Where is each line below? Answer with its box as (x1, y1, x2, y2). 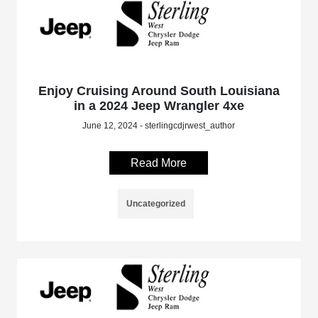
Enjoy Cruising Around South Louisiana (38, 83, 280, 98)
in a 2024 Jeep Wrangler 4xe (73, 98, 244, 113)
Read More (131, 156, 187, 169)
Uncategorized (126, 198, 186, 209)
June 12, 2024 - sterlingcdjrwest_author (82, 120, 236, 131)
